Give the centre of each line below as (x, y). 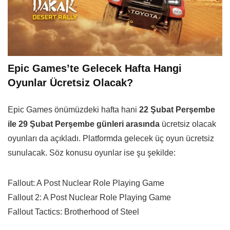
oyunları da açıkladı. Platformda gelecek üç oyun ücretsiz (111, 138)
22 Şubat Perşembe (177, 109)
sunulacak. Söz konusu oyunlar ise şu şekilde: (92, 152)
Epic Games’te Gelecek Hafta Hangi (95, 68)
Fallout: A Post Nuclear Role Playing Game (86, 183)
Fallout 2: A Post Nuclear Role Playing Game (89, 197)
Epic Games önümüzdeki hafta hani (73, 109)
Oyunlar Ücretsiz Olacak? (70, 82)
